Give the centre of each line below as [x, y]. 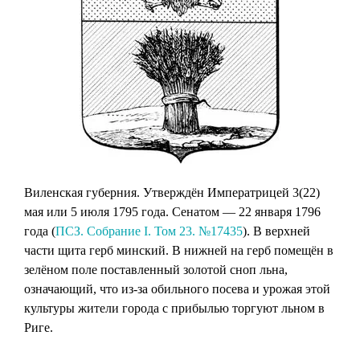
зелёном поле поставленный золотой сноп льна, [156, 269]
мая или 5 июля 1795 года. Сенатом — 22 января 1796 [172, 211]
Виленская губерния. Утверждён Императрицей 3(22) [172, 192]
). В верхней [276, 231]
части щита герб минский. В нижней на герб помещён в [179, 250]
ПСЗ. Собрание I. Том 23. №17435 [149, 231]
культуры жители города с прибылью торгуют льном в [174, 308]
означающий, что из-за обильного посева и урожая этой [177, 288]
